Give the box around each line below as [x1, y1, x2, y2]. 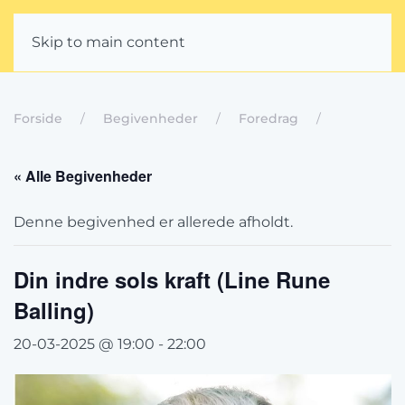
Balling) [14, 295, 94, 325]
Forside [14, 110, 62, 127]
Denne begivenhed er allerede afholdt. [14, 213, 293, 231]
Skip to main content [32, 33, 185, 51]
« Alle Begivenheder [14, 165, 152, 186]
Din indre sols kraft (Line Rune [14, 264, 330, 295]
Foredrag [239, 110, 298, 127]
